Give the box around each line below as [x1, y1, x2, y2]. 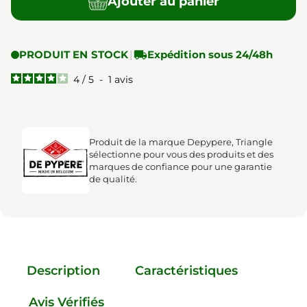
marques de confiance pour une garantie [89, 161, 272, 172]
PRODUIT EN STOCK [19, 48, 129, 61]
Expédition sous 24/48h [147, 48, 273, 61]
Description [27, 263, 100, 278]
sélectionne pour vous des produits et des [89, 149, 273, 160]
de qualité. [89, 173, 137, 184]
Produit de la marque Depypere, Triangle [89, 136, 273, 147]
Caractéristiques [135, 263, 238, 278]
